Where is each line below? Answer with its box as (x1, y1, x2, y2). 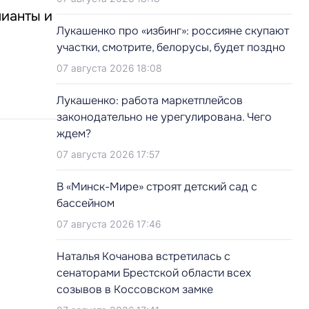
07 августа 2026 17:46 (57, 218, 161, 230)
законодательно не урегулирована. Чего (57, 110, 272, 124)
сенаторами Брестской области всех (57, 266, 251, 280)
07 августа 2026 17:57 (57, 148, 160, 160)
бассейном (57, 196, 114, 210)
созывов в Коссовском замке (57, 282, 213, 297)
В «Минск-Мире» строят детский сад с (57, 179, 257, 194)
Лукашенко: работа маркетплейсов (57, 93, 243, 108)
